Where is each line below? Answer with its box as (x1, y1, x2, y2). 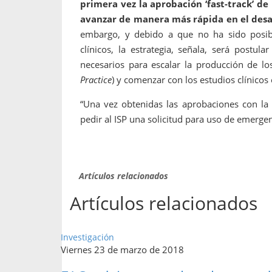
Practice (80, 73, 112, 86)
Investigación (61, 231, 114, 243)
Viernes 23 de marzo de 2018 (61, 243, 184, 256)
